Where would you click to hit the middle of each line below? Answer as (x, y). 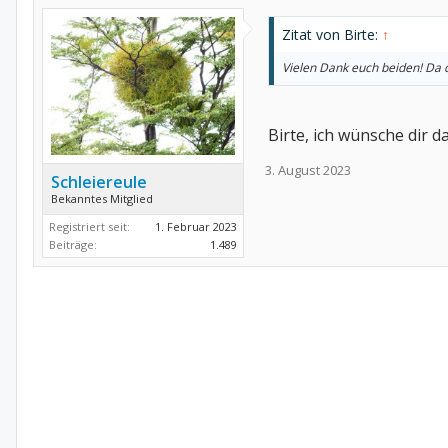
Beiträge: (73, 244)
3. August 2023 (308, 170)
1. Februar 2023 (196, 226)
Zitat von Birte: (332, 34)
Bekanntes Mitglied (102, 198)
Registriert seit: (89, 226)
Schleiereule (99, 182)
